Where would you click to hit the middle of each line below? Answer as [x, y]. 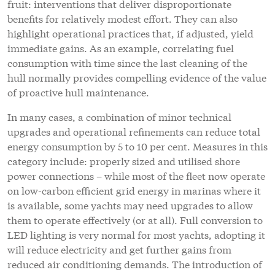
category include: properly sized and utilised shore [124, 160]
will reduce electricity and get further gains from [119, 249]
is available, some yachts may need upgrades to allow [130, 204]
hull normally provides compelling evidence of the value [137, 77]
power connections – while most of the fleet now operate [136, 175]
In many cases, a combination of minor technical [119, 116]
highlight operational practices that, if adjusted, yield [130, 33]
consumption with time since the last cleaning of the [127, 62]
